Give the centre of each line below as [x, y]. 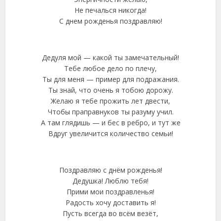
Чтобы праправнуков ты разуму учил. [110, 112]
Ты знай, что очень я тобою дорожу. [110, 90]
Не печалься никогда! [110, 10]
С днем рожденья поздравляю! [110, 21]
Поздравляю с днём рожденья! [110, 170]
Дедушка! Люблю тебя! [110, 181]
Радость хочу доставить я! [110, 203]
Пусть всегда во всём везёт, [110, 213]
